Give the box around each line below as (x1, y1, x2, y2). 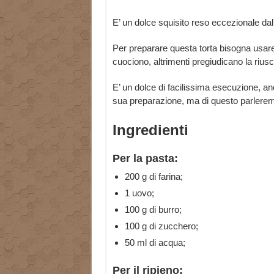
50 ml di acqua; (124, 237, 185, 248)
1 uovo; (124, 188, 154, 199)
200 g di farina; (124, 171, 183, 182)
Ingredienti (112, 122, 188, 139)
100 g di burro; (124, 204, 182, 215)
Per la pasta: (112, 152, 178, 165)
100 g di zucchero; (124, 221, 198, 232)
